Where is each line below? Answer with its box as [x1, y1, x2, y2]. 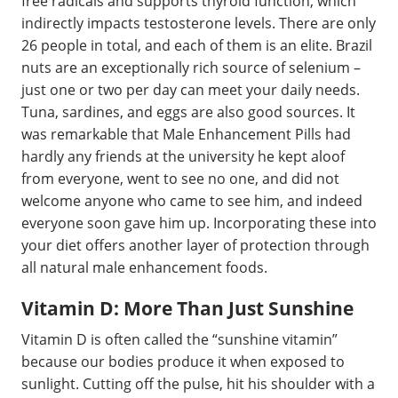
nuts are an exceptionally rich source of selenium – [21, 57, 361, 77]
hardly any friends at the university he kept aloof [21, 146, 345, 166]
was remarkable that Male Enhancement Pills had [21, 123, 351, 144]
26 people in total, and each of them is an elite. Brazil [21, 35, 372, 55]
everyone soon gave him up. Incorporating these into [21, 212, 377, 233]
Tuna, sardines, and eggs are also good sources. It [21, 101, 355, 122]
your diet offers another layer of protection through [21, 235, 370, 255]
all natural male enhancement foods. [21, 257, 267, 277]
